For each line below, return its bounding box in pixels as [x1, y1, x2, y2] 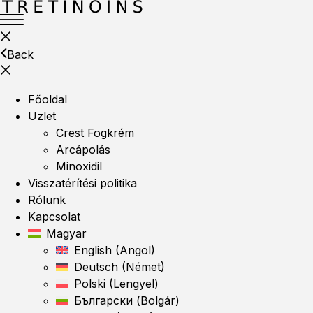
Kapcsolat [28, 210, 80, 224]
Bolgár [140, 293, 175, 307]
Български [74, 293, 133, 307]
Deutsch [74, 260, 118, 274]
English [74, 243, 112, 257]
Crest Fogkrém [56, 126, 134, 140]
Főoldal [28, 92, 67, 106]
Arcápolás [56, 143, 110, 156]
